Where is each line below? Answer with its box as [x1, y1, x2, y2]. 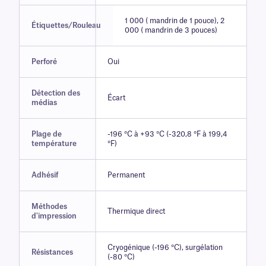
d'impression [31, 213, 77, 220]
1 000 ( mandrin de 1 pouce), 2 [125, 17, 224, 25]
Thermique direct [107, 208, 165, 216]
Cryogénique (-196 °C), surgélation [107, 244, 223, 252]
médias [31, 99, 57, 107]
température [31, 140, 77, 148]
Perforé [31, 58, 57, 66]
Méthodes [31, 203, 67, 211]
